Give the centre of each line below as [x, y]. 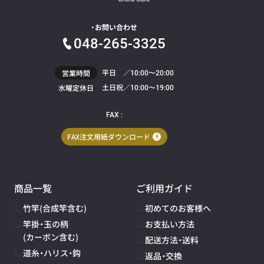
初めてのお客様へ [178, 208]
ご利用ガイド [164, 188]
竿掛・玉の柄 [45, 224]
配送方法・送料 [172, 240]
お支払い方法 [170, 224]
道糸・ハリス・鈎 [52, 253]
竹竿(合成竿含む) [55, 208]
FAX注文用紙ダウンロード [109, 137]
